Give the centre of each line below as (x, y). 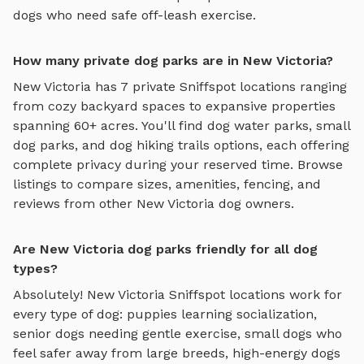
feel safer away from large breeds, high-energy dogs (177, 353)
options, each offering (279, 145)
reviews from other (75, 203)
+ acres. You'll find (148, 125)
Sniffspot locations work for (253, 294)
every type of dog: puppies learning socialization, (165, 314)
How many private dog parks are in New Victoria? (173, 60)
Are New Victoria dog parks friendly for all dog (165, 249)
